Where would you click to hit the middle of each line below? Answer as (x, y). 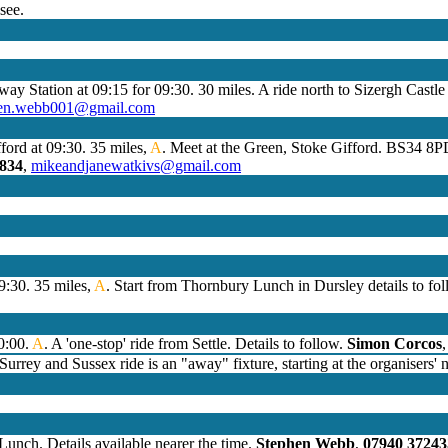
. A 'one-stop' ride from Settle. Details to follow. (195, 344)
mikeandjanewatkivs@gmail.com (136, 166)
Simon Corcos (394, 344)
